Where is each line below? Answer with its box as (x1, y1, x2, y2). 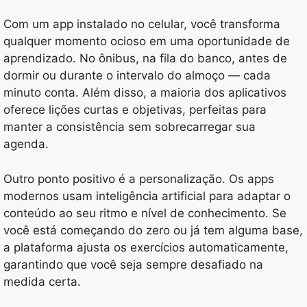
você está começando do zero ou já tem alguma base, (3, 223, 303, 237)
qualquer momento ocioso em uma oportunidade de (3, 34, 290, 49)
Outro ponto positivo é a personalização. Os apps (3, 171, 274, 186)
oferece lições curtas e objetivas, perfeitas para (3, 103, 267, 117)
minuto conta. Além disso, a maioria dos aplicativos (3, 86, 286, 100)
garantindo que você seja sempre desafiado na (3, 257, 263, 271)
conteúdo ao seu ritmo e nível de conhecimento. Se (3, 206, 286, 220)
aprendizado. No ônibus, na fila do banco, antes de (3, 51, 287, 66)
